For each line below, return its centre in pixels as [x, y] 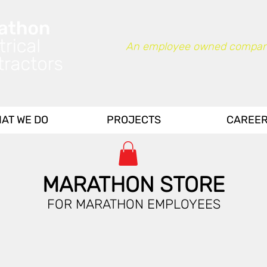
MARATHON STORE [133, 184]
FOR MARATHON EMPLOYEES [133, 204]
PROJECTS [134, 120]
